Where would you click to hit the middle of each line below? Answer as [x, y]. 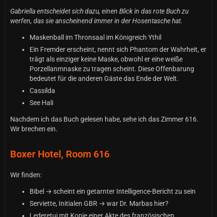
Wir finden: [26, 175]
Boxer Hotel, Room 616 [60, 154]
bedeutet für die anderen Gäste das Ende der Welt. [104, 78]
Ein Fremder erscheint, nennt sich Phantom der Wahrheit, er [118, 49]
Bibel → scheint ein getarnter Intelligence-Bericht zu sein [113, 191]
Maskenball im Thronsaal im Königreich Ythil [95, 37]
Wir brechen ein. [34, 129]
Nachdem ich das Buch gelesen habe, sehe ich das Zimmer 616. [104, 119]
